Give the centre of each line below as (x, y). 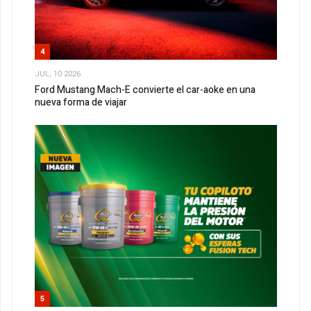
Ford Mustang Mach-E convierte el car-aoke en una (145, 90)
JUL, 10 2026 (58, 74)
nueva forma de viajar (81, 103)
